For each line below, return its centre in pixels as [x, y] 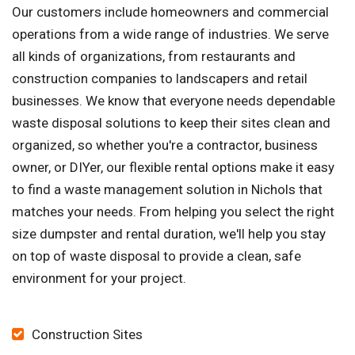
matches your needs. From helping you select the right [173, 212]
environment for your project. [99, 279]
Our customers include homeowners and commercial [170, 12]
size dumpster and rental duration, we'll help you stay [169, 234]
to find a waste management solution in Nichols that [167, 190]
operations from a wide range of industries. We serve [170, 34]
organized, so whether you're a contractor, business [165, 145]
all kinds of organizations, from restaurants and [154, 57]
